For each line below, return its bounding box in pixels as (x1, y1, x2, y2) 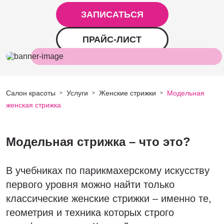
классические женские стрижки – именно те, (6, 193, 211, 204)
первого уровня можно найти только (6, 179, 174, 190)
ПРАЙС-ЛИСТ (82, 34, 141, 44)
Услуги (66, 89, 88, 97)
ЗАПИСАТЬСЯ (80, 9, 143, 19)
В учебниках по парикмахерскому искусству (6, 165, 209, 176)
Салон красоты (6, 89, 55, 97)
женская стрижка (6, 101, 61, 109)
